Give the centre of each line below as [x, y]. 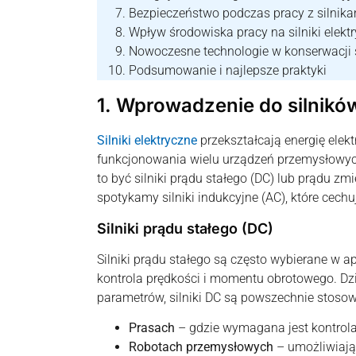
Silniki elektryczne [147, 141]
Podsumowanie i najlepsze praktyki [228, 71]
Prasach [152, 328]
